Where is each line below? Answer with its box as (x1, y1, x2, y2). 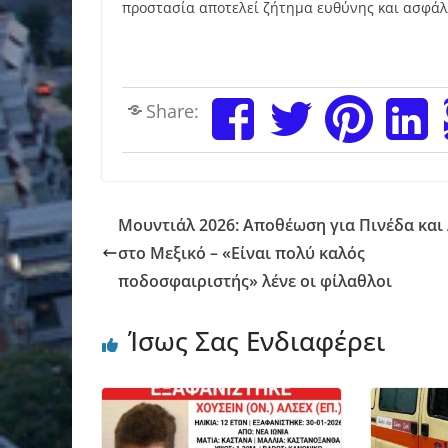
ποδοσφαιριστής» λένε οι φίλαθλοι (118, 269, 392, 292)
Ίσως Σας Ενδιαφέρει (128, 322, 385, 359)
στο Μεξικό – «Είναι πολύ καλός (118, 241, 365, 264)
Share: (146, 99, 199, 123)
